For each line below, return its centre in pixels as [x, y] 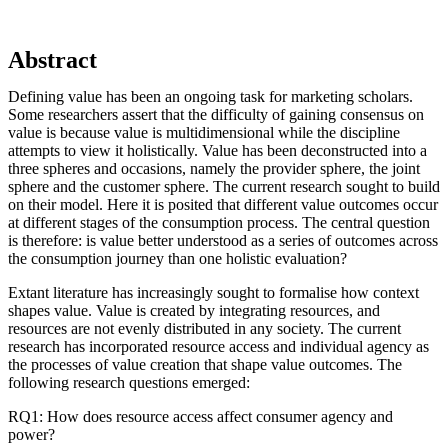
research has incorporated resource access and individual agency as [218, 346]
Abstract [52, 59]
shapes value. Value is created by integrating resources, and [194, 310]
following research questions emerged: [129, 382]
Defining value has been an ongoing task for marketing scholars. [210, 96]
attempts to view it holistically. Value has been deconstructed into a [217, 150]
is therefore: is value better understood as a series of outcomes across [223, 240]
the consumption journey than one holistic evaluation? [177, 258]
